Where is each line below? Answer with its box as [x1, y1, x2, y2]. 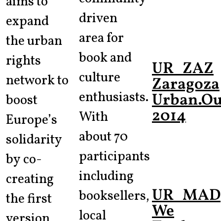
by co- [6, 150, 41, 169]
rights [6, 51, 41, 71]
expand [6, 12, 49, 31]
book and [79, 49, 132, 68]
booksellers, [79, 187, 149, 206]
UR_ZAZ [152, 58, 214, 80]
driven [79, 9, 117, 29]
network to [6, 71, 69, 90]
